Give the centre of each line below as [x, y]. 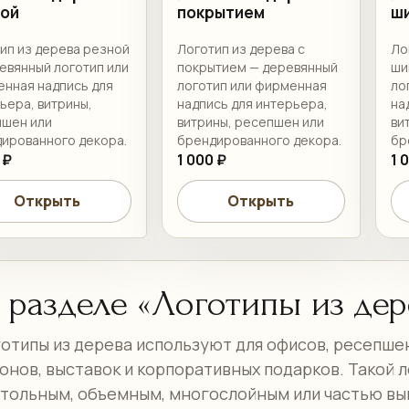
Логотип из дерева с [241, 49]
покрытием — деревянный [257, 67]
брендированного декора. [259, 140]
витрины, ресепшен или [250, 122]
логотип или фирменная [252, 85]
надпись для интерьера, [252, 104]
